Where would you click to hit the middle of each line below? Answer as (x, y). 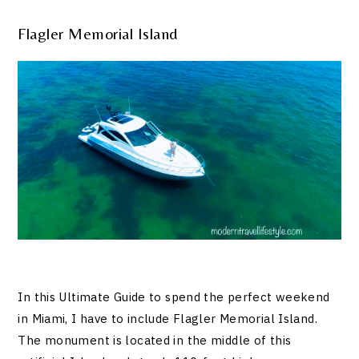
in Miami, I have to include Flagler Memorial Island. (167, 318)
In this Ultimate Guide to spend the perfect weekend (174, 296)
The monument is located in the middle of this (155, 340)
